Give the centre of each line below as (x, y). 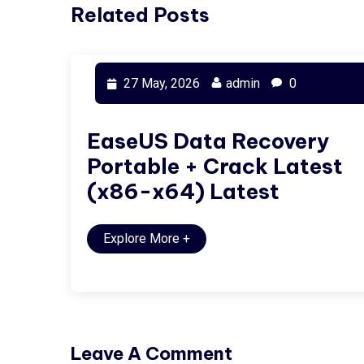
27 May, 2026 (160, 83)
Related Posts (140, 15)
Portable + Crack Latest (215, 166)
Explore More (143, 238)
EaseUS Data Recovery (208, 141)
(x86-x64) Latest (183, 191)
